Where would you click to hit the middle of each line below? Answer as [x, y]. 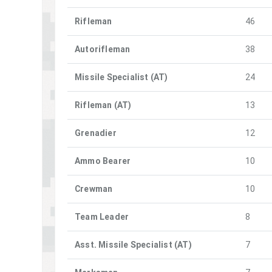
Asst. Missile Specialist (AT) [133, 244]
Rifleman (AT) [103, 105]
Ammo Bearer [103, 161]
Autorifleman [103, 49]
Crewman [94, 189]
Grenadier [96, 133]
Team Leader [102, 216]
